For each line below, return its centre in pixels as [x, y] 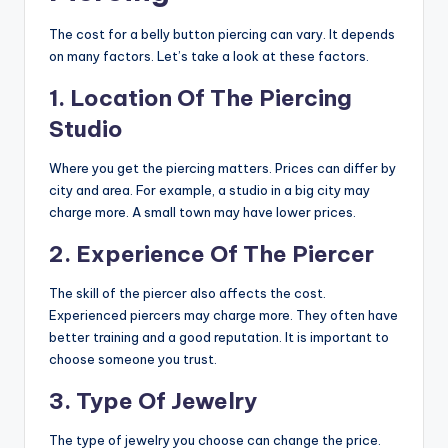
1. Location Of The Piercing [200, 98]
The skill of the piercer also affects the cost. [187, 293]
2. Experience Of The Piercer [211, 254]
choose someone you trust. [133, 359]
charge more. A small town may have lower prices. [202, 212]
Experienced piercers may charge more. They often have [223, 315]
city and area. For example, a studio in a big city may [209, 190]
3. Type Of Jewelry [153, 401]
